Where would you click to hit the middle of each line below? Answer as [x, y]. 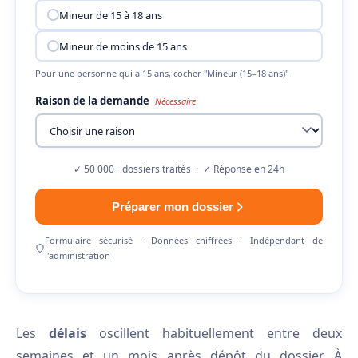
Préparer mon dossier [173, 207]
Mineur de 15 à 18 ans [110, 15]
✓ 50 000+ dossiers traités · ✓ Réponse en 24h [179, 169]
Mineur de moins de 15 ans [123, 46]
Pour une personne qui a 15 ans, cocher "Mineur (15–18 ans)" [162, 73]
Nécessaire [175, 101]
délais [68, 333]
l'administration [77, 255]
